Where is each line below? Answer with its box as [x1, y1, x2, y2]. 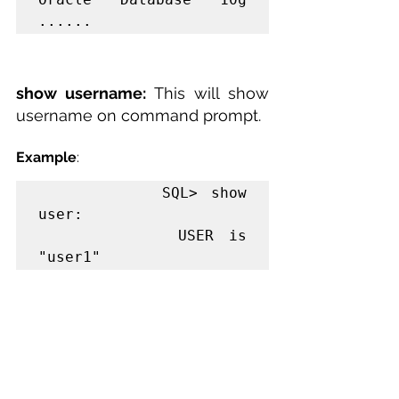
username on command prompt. [16, 105, 261, 125]
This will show [154, 83, 269, 102]
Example [16, 148, 77, 166]
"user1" [38, 248, 101, 265]
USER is [38, 226, 178, 244]
